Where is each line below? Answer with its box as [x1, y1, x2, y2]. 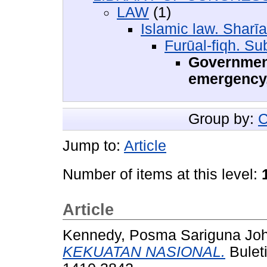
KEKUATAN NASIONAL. [63, 244, 225, 260]
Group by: [188, 110, 258, 127]
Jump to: [63, 137, 124, 154]
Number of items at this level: [63, 166, 262, 182]
